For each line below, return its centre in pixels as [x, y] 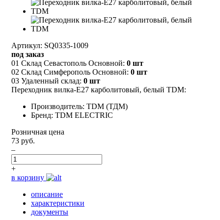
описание [47, 194]
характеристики [58, 203]
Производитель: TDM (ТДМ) [79, 106]
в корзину [29, 177]
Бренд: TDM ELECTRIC [72, 115]
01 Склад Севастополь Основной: [69, 63]
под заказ [27, 54]
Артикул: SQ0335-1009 [50, 45]
